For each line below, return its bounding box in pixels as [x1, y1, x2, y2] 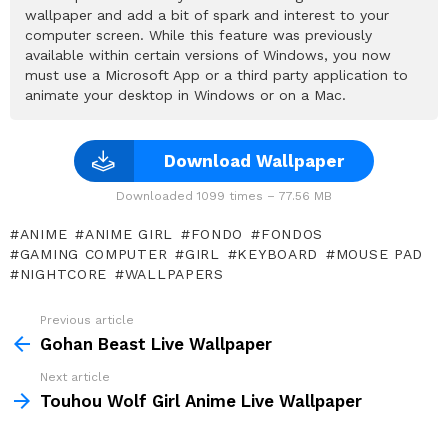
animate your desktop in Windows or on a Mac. [25, 86, 346, 103]
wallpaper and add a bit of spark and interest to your [25, 6, 389, 23]
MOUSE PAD [335, 245, 424, 262]
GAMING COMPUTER [19, 245, 168, 262]
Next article [40, 369, 110, 384]
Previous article [40, 312, 134, 327]
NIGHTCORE [19, 265, 108, 282]
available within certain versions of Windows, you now [25, 46, 391, 63]
